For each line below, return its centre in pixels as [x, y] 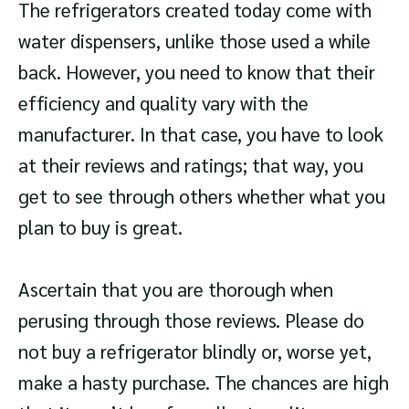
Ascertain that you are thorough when [176, 288]
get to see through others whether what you [202, 196]
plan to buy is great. [100, 227]
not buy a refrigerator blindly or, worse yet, [195, 351]
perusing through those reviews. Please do [191, 320]
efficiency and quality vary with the [163, 103]
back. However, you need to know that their [197, 72]
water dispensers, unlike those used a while [194, 41]
